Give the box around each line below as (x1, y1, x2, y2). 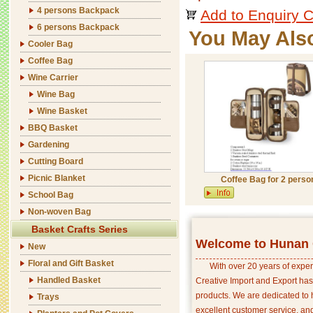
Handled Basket (37, 275, 101, 285)
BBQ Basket (28, 123, 78, 133)
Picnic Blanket (28, 173, 85, 183)
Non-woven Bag (28, 207, 91, 217)
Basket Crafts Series (31, 224, 128, 235)
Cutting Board (28, 156, 83, 166)
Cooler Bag (28, 39, 73, 49)
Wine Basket (37, 106, 87, 116)
